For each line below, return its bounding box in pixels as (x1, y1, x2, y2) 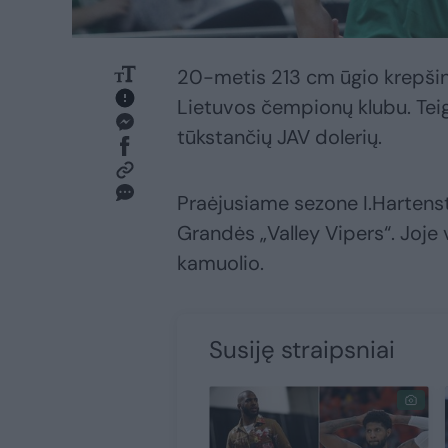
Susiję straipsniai (209, 334, 395, 366)
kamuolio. (177, 250, 264, 277)
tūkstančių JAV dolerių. (177, 124, 382, 151)
